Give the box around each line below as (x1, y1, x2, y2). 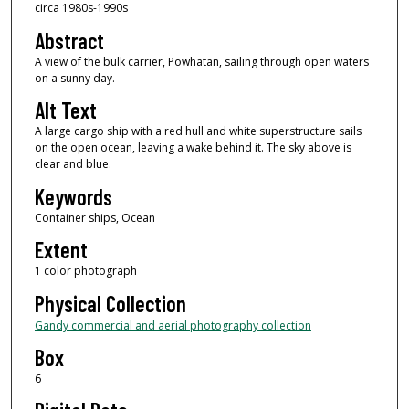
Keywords (34, 183, 112, 210)
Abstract (34, 26, 104, 54)
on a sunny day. (34, 69, 115, 86)
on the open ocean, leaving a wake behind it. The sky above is (34, 140, 351, 156)
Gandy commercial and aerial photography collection (34, 317, 311, 333)
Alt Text (34, 97, 97, 124)
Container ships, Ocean (34, 209, 155, 225)
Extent (34, 236, 88, 264)
